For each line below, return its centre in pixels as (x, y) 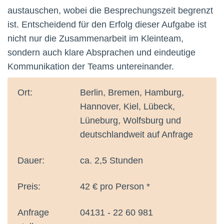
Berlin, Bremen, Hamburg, (132, 93)
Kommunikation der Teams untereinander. (91, 67)
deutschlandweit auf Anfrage (136, 135)
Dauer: (32, 161)
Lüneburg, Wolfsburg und (130, 121)
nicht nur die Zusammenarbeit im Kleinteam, (95, 39)
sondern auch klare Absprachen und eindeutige (101, 53)
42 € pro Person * (115, 187)
